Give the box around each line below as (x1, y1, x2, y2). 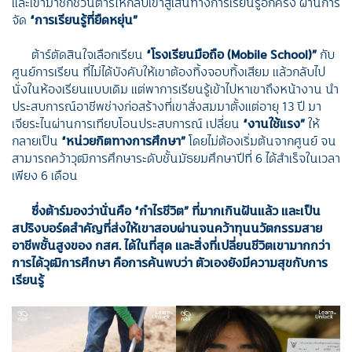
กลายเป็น (12, 132, 61, 150)
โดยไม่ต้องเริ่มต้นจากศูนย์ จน (185, 132, 336, 150)
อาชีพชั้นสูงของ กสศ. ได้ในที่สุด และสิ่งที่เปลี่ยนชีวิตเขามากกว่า (12, 236, 330, 254)
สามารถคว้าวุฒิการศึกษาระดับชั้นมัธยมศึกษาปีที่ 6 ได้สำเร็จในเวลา (12, 149, 340, 167)
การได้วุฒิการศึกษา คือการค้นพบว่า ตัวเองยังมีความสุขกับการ (12, 253, 328, 271)
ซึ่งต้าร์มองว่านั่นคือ (31, 201, 134, 219)
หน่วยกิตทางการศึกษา (66, 132, 181, 150)
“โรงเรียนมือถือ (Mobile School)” (146, 46, 317, 64)
